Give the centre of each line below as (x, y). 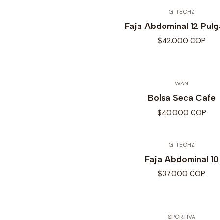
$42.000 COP (181, 41)
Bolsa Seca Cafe (181, 98)
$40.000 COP (181, 113)
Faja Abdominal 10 (181, 159)
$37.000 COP (181, 174)
